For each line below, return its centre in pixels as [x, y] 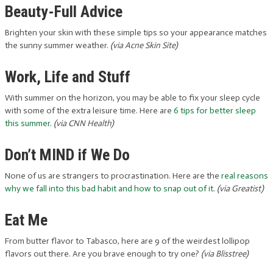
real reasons [245, 176]
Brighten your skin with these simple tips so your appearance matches [136, 33]
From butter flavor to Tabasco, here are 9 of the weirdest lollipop [127, 241]
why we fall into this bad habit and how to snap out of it [109, 189]
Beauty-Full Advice [64, 12]
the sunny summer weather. [58, 45]
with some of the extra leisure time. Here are [89, 111]
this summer [27, 123]
